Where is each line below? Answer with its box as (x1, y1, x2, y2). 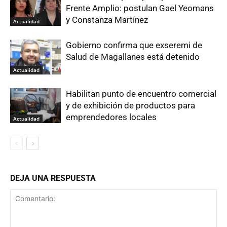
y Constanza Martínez (66, 14, 148, 25)
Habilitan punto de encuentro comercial (66, 88, 216, 99)
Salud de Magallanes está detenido (66, 51, 200, 62)
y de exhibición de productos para (66, 100, 195, 110)
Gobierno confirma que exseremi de (66, 40, 202, 50)
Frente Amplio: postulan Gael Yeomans (66, 3, 214, 13)
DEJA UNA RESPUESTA (10, 173, 96, 183)
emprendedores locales (66, 111, 157, 122)
